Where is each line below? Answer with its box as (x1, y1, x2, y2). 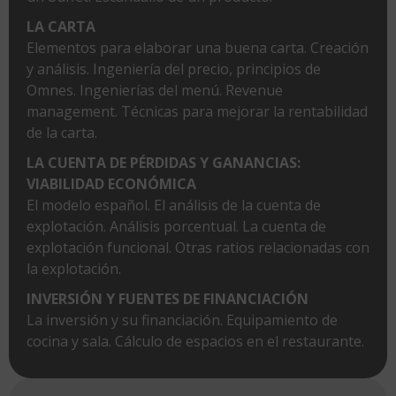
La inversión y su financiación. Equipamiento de (27, 309, 338, 330)
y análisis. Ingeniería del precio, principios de (27, 58, 321, 79)
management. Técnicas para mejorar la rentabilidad (27, 101, 368, 121)
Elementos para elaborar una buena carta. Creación (27, 37, 369, 57)
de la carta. (27, 122, 97, 142)
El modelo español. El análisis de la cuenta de (27, 194, 321, 215)
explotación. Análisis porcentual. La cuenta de (27, 216, 326, 236)
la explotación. (27, 258, 121, 278)
